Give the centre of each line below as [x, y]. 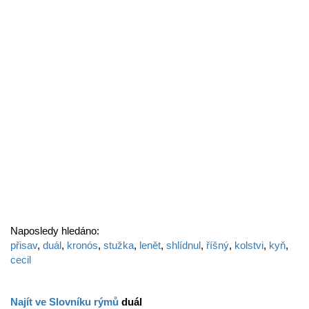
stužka [119, 245]
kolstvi [249, 245]
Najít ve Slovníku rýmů [66, 302]
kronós [82, 245]
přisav [24, 245]
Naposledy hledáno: [55, 231]
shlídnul [183, 245]
